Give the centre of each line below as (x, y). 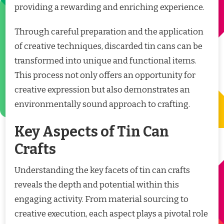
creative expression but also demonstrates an (102, 89)
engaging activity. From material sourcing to (101, 199)
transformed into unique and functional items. (105, 60)
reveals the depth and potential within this (97, 185)
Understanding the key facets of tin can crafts (102, 170)
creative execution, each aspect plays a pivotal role (111, 214)
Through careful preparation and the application (109, 31)
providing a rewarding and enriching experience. (109, 7)
